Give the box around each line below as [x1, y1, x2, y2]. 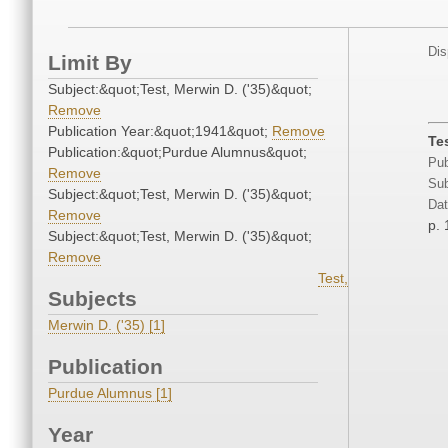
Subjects [48, 287, 137, 311]
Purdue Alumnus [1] [48, 385, 172, 402]
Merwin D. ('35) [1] [48, 317, 165, 334]
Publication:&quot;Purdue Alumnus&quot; [48, 144, 307, 161]
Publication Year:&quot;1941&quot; [48, 123, 272, 140]
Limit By [48, 51, 132, 75]
